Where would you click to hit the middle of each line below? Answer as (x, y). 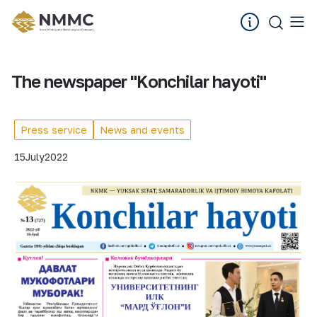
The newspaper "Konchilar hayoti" (139, 81)
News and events (142, 130)
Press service (54, 130)
